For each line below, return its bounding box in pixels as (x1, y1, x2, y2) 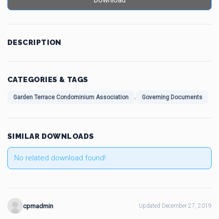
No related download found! (14, 153, 106, 162)
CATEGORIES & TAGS (7, 75, 88, 84)
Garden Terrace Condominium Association (13, 94, 129, 101)
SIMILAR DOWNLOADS (7, 132, 94, 141)
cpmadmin (23, 202, 53, 210)
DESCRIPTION (7, 38, 62, 47)
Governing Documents (142, 94, 202, 101)
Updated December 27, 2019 (139, 202, 212, 209)
